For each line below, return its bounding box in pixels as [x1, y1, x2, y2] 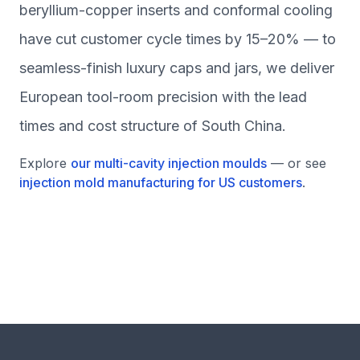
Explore [19, 155, 67, 171]
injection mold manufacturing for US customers [19, 174, 302, 190]
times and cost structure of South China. [19, 117, 286, 134]
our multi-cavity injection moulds [71, 155, 267, 171]
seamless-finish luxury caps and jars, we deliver [19, 59, 334, 76]
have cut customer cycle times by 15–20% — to [19, 31, 336, 47]
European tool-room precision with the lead [19, 88, 307, 105]
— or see [271, 155, 326, 171]
